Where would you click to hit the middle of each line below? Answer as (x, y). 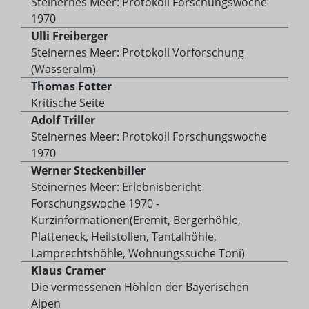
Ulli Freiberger (70, 36)
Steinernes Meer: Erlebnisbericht (116, 187)
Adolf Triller (63, 120)
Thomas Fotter (71, 87)
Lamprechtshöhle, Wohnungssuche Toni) (138, 253)
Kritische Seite (68, 103)
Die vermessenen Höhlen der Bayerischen (140, 287)
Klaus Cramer (68, 271)
